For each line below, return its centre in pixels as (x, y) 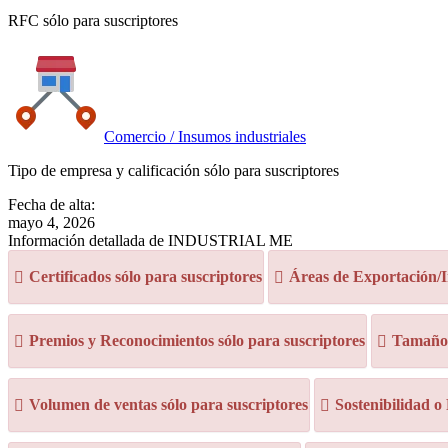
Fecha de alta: (51, 204)
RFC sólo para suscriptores (93, 20)
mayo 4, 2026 (51, 222)
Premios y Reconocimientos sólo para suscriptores (197, 340)
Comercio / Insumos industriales (205, 136)
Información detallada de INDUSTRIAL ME (150, 240)
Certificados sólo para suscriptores (145, 276)
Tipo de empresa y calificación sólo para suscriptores (173, 170)
